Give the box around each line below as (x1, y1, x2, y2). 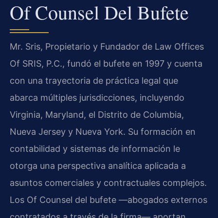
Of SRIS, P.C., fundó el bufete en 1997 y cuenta (10, 58, 202, 69)
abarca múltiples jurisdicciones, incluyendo (10, 92, 184, 103)
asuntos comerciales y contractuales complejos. (10, 178, 207, 188)
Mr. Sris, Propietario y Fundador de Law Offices (10, 41, 204, 52)
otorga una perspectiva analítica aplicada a (10, 161, 186, 171)
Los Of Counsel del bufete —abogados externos (10, 195, 207, 205)
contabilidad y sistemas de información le (10, 144, 180, 154)
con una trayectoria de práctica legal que (10, 75, 178, 86)
